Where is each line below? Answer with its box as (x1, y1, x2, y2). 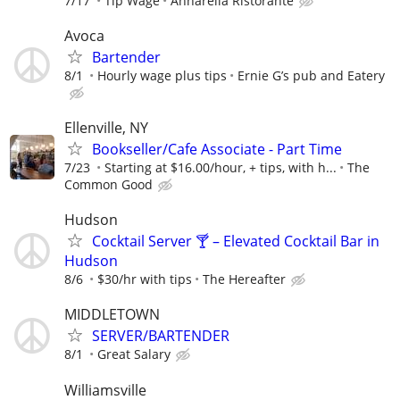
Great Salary (97, 346, 171, 363)
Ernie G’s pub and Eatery (237, 66, 385, 84)
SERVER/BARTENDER (92, 326, 229, 346)
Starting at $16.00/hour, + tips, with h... (104, 158, 337, 176)
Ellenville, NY (64, 117, 148, 137)
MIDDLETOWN (64, 304, 160, 325)
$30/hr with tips (97, 271, 192, 288)
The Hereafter (203, 271, 286, 288)
